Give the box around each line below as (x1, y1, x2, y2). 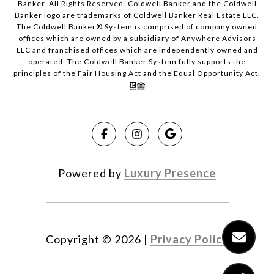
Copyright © (45, 232, 112, 246)
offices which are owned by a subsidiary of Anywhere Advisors (18, 34, 256, 43)
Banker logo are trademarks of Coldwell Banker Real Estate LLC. (15, 10, 259, 20)
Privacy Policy (150, 232, 229, 246)
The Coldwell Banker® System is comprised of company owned (17, 22, 257, 32)
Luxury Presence (124, 166, 216, 180)
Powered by (58, 166, 124, 180)
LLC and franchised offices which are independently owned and (16, 45, 258, 55)
